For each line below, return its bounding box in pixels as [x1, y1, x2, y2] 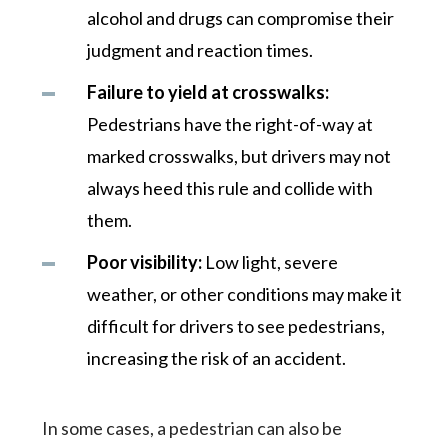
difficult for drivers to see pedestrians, [87, 315, 386, 337]
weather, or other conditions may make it [87, 283, 403, 305]
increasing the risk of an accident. [87, 347, 347, 369]
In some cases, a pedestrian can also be [42, 417, 343, 439]
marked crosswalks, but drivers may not [87, 145, 392, 167]
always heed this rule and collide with [87, 177, 374, 199]
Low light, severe [202, 251, 339, 273]
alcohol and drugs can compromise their [87, 7, 395, 29]
